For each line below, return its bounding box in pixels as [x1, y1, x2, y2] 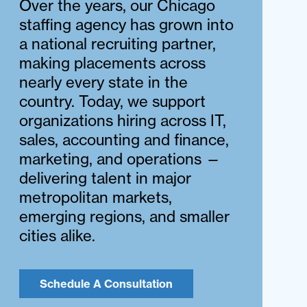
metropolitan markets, [19, 188, 173, 207]
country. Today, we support [19, 92, 206, 111]
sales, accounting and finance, [19, 130, 230, 149]
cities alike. [19, 226, 96, 245]
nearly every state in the [19, 73, 188, 92]
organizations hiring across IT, [19, 111, 227, 130]
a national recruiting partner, [19, 34, 217, 53]
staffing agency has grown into [19, 15, 234, 34]
